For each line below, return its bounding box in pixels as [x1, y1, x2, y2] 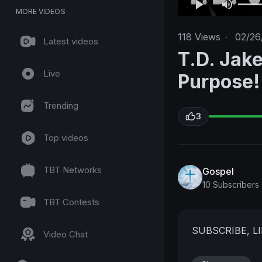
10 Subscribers [202, 179, 259, 189]
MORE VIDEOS [16, 7, 65, 16]
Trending [43, 100, 78, 111]
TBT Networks [43, 164, 102, 175]
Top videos [43, 132, 88, 143]
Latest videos [43, 36, 98, 47]
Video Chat [43, 229, 88, 240]
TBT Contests [43, 196, 99, 208]
